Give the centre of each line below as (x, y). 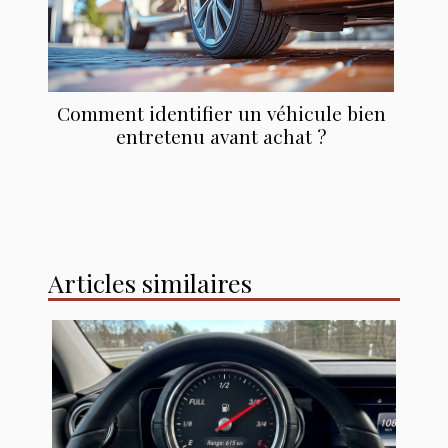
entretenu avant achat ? (221, 136)
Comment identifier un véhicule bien (221, 113)
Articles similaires (150, 283)
